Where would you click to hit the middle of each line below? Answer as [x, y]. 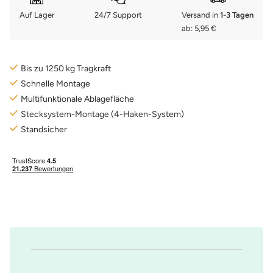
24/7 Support [118, 15]
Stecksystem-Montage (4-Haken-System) [102, 114]
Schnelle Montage [55, 83]
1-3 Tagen [237, 15]
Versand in [201, 15]
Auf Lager [37, 15]
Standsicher [44, 129]
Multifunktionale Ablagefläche [77, 99]
